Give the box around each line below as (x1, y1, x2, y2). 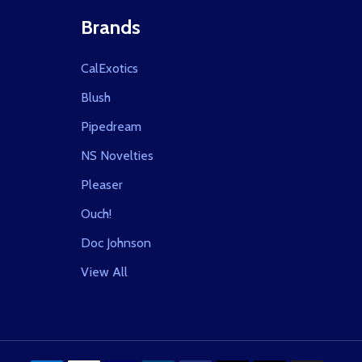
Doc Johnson (81, 234, 151, 250)
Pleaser (81, 176, 123, 192)
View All (81, 263, 128, 280)
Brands (81, 15, 141, 39)
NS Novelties (81, 147, 154, 163)
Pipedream (81, 118, 141, 134)
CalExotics (81, 60, 138, 76)
